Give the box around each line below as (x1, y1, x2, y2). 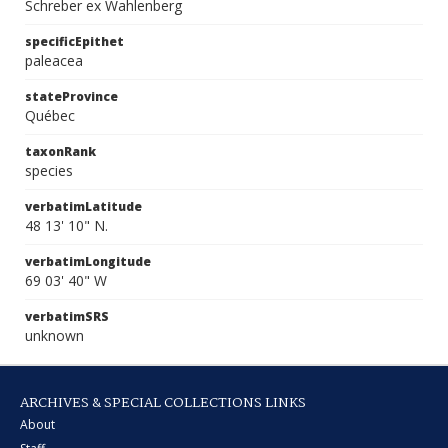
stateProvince (25, 88, 118, 105)
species (25, 161, 73, 180)
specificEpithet (25, 33, 124, 50)
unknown (25, 326, 84, 345)
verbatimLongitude (25, 253, 151, 270)
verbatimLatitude (25, 198, 142, 215)
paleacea (25, 51, 83, 70)
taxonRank (25, 143, 96, 160)
